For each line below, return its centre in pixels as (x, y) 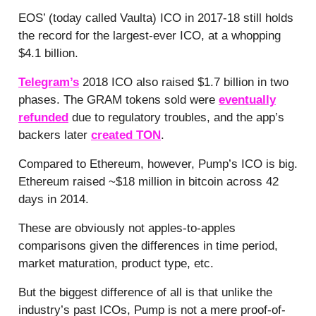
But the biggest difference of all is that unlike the (145, 293)
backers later (55, 135)
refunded (43, 118)
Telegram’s (49, 83)
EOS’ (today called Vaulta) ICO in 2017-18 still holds (156, 18)
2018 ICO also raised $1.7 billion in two (184, 83)
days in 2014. (54, 200)
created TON (126, 135)
